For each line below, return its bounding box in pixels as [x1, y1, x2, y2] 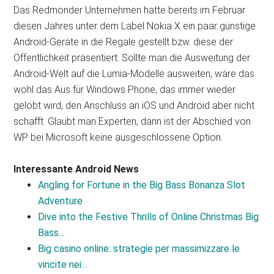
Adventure [38, 195, 83, 207]
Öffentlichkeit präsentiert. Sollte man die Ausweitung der [13, 52, 251, 64]
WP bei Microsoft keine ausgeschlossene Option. [13, 131, 223, 143]
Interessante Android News [13, 163, 139, 175]
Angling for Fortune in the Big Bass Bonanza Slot [38, 179, 246, 191]
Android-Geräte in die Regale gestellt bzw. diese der [13, 36, 234, 48]
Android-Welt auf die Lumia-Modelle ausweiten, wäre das [13, 68, 255, 80]
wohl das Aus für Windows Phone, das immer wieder [13, 84, 236, 95]
